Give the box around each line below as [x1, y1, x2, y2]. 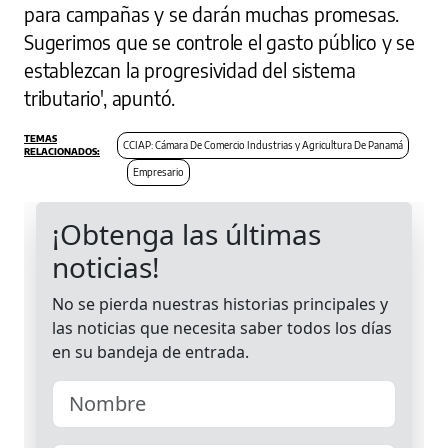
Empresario [133, 166, 185, 178]
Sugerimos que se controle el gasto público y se [24, 30, 416, 54]
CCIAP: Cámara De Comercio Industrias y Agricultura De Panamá [123, 139, 404, 151]
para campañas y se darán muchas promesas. [24, 2, 400, 26]
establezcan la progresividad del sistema [24, 58, 356, 82]
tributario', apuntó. [24, 86, 176, 110]
